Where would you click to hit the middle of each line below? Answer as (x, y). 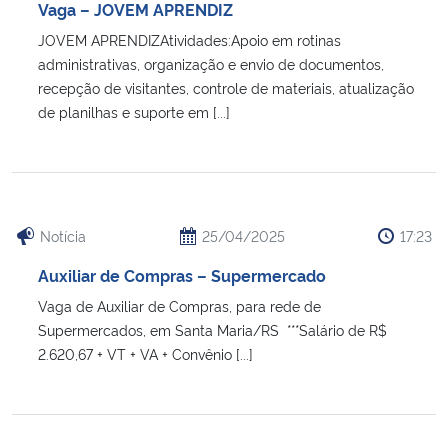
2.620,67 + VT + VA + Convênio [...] (145, 353)
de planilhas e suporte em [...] (134, 111)
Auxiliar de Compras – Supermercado (182, 274)
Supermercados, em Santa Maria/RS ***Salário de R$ (212, 329)
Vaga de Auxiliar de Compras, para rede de (179, 305)
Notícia (63, 235)
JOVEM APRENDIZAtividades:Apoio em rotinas (189, 39)
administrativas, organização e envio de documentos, (211, 63)
